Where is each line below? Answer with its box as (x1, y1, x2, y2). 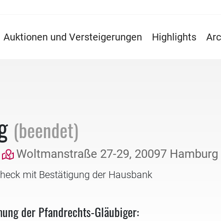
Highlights (152, 31, 196, 43)
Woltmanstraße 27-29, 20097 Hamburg (16, 147, 218, 161)
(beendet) (13, 115, 78, 144)
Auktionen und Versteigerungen (3, 31, 142, 43)
